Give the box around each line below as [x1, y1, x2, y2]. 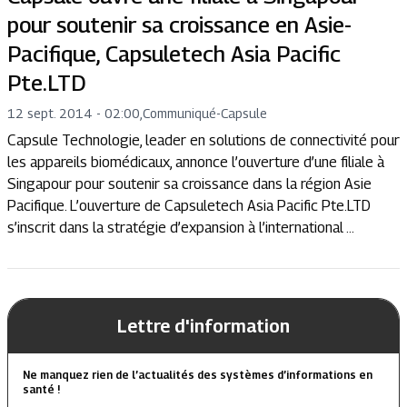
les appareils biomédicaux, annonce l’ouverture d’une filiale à [7, 154, 384, 171]
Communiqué [143, 105, 216, 121]
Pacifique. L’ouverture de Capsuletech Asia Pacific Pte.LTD [7, 197, 371, 214]
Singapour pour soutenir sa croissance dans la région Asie [7, 175, 372, 193]
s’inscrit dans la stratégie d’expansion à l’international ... [7, 219, 354, 236]
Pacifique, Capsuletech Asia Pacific [7, 41, 341, 66]
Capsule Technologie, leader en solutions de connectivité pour [7, 132, 400, 149]
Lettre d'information [117, 315, 290, 337]
